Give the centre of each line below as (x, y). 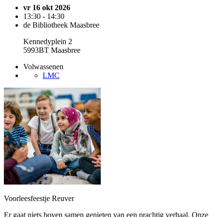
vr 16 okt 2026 (47, 8)
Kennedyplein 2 (48, 41)
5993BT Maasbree (52, 50)
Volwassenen (43, 67)
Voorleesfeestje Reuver (39, 198)
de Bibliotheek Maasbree (61, 25)
